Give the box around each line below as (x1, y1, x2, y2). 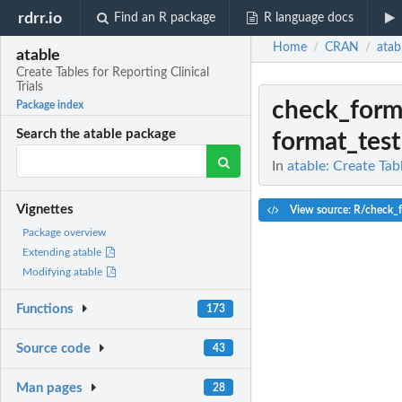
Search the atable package (16, 127, 177, 142)
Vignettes (16, 203, 74, 217)
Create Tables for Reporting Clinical (16, 66, 210, 80)
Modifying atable (22, 267, 105, 278)
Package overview (22, 227, 106, 239)
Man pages (16, 380, 83, 395)
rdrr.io (18, 10, 63, 26)
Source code (16, 342, 92, 356)
